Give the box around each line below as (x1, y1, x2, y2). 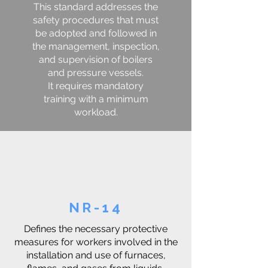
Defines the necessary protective (24, 223, 167, 234)
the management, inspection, (32, 41, 160, 52)
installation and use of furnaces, (26, 249, 166, 261)
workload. (74, 106, 118, 118)
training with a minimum (43, 93, 148, 105)
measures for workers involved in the (14, 236, 178, 248)
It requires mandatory (48, 80, 144, 92)
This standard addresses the (33, 1, 158, 13)
